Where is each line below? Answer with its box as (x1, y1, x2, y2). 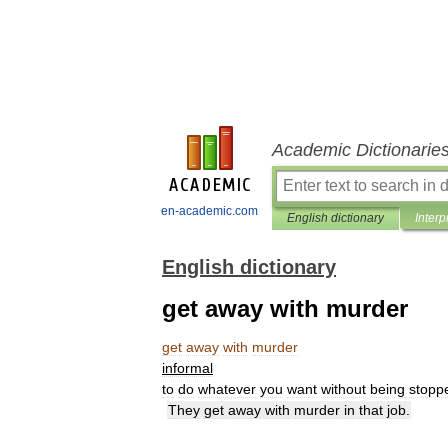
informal (162, 360, 213, 376)
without (321, 381, 366, 397)
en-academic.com (161, 204, 258, 218)
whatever (198, 381, 256, 397)
